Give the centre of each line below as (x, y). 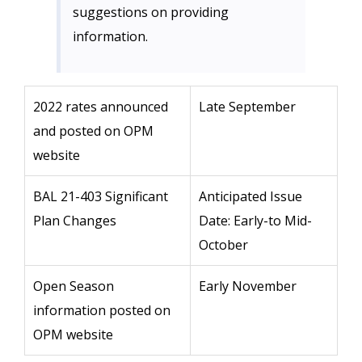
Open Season (74, 286)
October (225, 245)
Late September (249, 107)
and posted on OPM (93, 131)
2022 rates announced (101, 107)
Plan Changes (76, 221)
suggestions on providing (151, 12)
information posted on (102, 310)
